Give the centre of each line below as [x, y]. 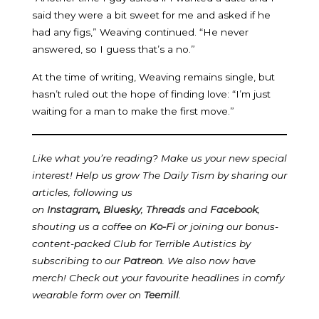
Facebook [234, 209]
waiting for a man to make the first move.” [133, 111]
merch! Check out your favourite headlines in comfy [158, 277]
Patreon [143, 260]
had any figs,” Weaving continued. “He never [140, 32]
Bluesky [122, 209]
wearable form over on [88, 294]
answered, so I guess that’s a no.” [114, 49]
